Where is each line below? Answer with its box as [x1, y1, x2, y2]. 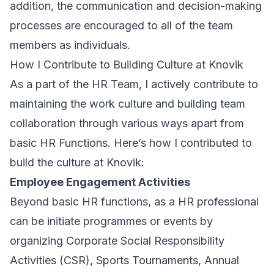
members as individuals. [10, 39, 133, 51]
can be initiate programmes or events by [10, 215, 213, 228]
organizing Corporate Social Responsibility [10, 234, 224, 247]
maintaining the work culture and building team [10, 97, 245, 110]
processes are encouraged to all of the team [10, 19, 233, 32]
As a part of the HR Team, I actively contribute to [10, 78, 258, 91]
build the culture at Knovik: [10, 156, 147, 169]
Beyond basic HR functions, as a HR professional [10, 195, 259, 208]
